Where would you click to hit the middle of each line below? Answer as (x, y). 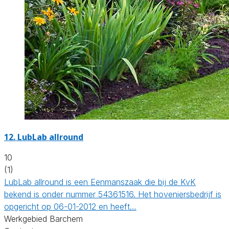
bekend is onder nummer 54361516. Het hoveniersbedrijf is (113, 194)
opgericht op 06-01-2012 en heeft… (70, 206)
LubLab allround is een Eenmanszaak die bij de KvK (100, 182)
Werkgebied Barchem (43, 219)
